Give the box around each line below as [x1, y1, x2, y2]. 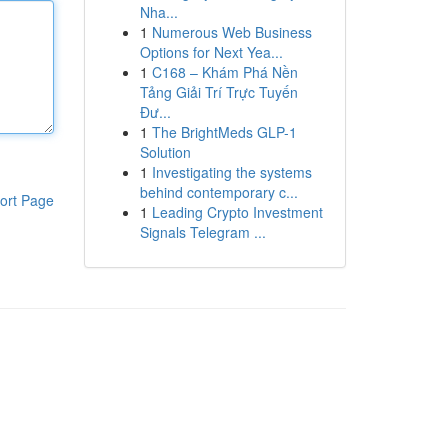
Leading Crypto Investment [151, 202, 323, 222]
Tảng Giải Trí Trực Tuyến [139, 82, 298, 102]
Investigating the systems [151, 162, 312, 182]
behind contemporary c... [139, 182, 298, 202]
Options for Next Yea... [139, 42, 283, 62]
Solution [139, 142, 191, 162]
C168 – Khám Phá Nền [151, 62, 298, 82]
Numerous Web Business [151, 22, 312, 42]
